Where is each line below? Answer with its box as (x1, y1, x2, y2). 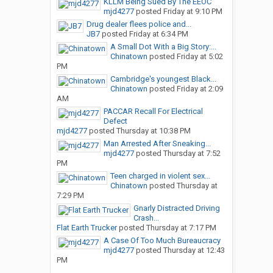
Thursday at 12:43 (163, 246, 225, 255)
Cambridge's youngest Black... (110, 74, 216, 84)
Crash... (133, 213, 159, 223)
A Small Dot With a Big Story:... (110, 42, 216, 52)
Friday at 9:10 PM (163, 7, 222, 16)
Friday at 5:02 (176, 52, 223, 62)
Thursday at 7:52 (163, 149, 221, 158)
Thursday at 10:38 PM (116, 126, 191, 136)
